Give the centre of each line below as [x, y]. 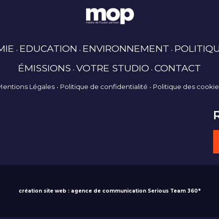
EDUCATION [48, 49]
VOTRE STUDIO [113, 68]
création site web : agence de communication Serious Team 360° [109, 191]
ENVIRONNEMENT [126, 49]
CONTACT [178, 68]
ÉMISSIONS [44, 68]
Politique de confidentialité [104, 87]
